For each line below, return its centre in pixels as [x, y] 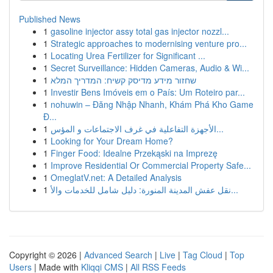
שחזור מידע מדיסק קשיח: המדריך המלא [123, 80]
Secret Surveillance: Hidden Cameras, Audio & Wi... [150, 68]
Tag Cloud [203, 255]
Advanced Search [118, 255]
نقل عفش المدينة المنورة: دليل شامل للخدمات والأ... [235, 190]
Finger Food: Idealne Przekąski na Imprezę [134, 153]
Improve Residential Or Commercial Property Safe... [151, 165]
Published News [50, 19]
